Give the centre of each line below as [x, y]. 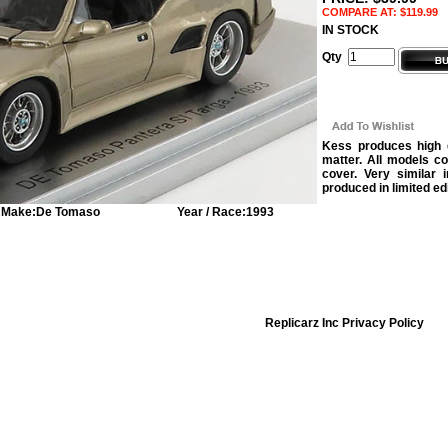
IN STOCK [350, 30]
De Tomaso [67, 211]
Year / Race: [211, 211]
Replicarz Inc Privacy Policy [345, 323]
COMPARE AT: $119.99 [380, 12]
